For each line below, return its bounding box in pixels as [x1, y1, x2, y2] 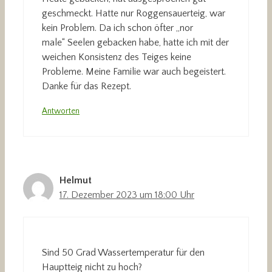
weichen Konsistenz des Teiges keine [42, 52, 191, 63]
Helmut [59, 175, 92, 186]
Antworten [42, 106, 80, 117]
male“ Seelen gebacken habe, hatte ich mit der [42, 37, 229, 49]
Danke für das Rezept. [42, 81, 131, 92]
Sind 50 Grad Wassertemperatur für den [42, 247, 205, 259]
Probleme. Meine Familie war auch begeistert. [42, 66, 226, 78]
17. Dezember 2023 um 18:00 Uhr [59, 189, 194, 201]
